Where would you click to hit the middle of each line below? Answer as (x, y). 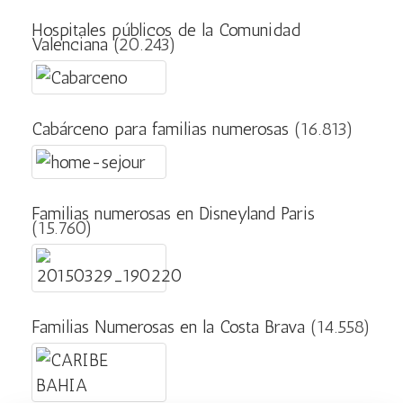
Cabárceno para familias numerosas (160, 129)
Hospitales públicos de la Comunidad (166, 30)
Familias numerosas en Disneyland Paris (173, 213)
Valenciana (70, 44)
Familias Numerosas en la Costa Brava (168, 327)
